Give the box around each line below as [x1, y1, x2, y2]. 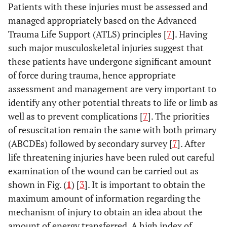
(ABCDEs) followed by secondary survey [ [8, 137, 172, 149]
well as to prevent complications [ [8, 110, 143, 122]
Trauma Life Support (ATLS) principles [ [8, 28, 167, 40]
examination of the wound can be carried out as [8, 165, 199, 177]
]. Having [172, 28, 207, 40]
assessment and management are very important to [8, 83, 216, 95]
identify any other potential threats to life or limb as [8, 96, 218, 108]
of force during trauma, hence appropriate [8, 69, 176, 81]
